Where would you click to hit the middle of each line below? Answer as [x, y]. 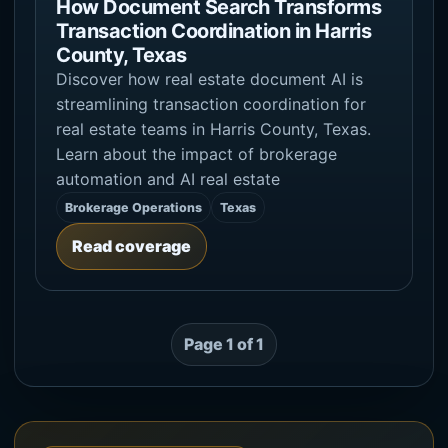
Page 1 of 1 [224, 343]
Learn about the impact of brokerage [196, 153]
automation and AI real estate [168, 178]
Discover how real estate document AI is [209, 78]
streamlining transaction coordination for [211, 103]
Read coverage [131, 245]
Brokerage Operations [133, 207]
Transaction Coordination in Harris [213, 30]
